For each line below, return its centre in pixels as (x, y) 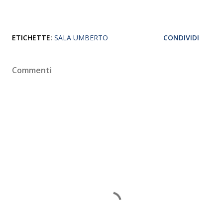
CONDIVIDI (181, 38)
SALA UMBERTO (81, 38)
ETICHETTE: (32, 38)
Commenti (32, 70)
